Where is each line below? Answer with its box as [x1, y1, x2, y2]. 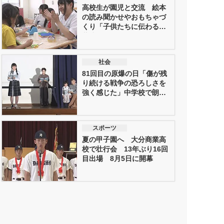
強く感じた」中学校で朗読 [81, 88, 166, 96]
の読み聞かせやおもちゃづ [81, 12, 166, 21]
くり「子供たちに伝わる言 [81, 22, 166, 30]
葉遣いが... [81, 31, 116, 40]
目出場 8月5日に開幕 [81, 154, 153, 162]
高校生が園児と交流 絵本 [81, 3, 166, 11]
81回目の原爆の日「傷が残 [81, 69, 167, 77]
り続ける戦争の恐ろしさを [81, 78, 166, 87]
